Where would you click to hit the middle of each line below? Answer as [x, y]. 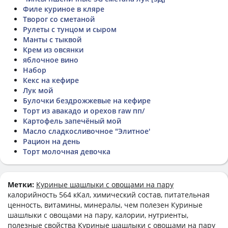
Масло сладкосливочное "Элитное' [87, 131]
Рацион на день [51, 141]
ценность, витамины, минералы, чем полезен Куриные [105, 205]
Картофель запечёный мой [72, 121]
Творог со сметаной [59, 19]
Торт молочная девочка [67, 151]
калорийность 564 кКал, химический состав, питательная [109, 194]
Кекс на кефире [51, 80]
